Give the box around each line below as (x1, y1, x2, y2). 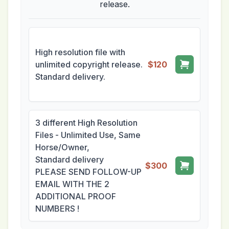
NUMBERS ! (35, 203, 79, 214)
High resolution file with (35, 47, 125, 58)
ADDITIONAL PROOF (35, 191, 116, 202)
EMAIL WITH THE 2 (35, 179, 109, 190)
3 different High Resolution (35, 118, 138, 128)
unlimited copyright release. (35, 59, 143, 70)
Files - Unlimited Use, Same (35, 130, 141, 141)
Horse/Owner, (35, 142, 89, 153)
